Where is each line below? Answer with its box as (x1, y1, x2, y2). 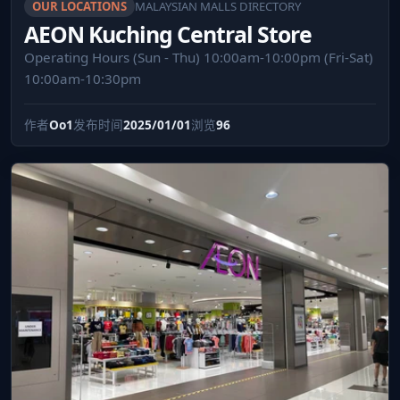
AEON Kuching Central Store (24, 18, 312, 49)
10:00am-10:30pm (24, 69, 141, 87)
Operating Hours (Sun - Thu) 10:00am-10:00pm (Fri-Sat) (24, 47, 373, 66)
